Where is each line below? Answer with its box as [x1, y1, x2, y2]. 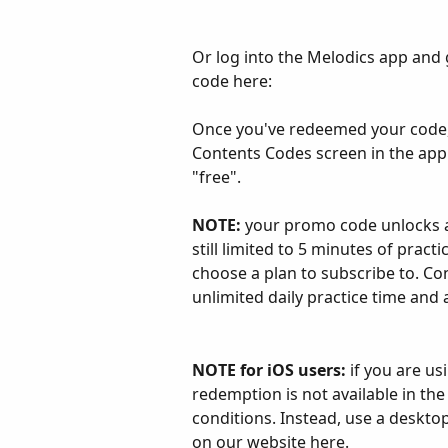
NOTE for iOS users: [192, 359, 346, 382]
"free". [192, 165, 241, 188]
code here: [192, 69, 272, 92]
